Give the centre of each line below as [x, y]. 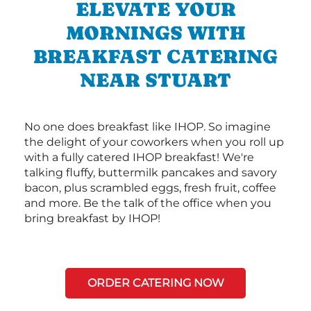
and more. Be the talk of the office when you [148, 203]
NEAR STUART [155, 79]
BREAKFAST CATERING [155, 56]
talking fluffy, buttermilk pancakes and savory [151, 172]
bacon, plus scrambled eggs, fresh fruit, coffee [150, 187]
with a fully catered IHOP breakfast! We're [139, 157]
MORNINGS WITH [155, 32]
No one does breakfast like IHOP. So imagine [148, 126]
